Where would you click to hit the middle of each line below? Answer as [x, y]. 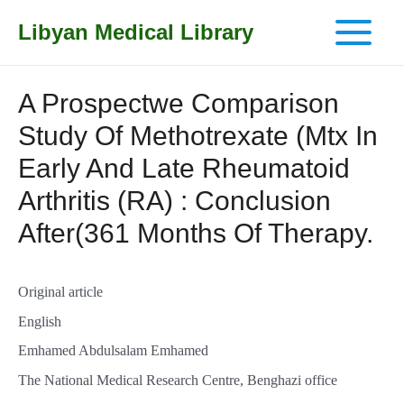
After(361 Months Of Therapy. [196, 233]
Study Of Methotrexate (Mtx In [198, 136]
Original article [60, 292]
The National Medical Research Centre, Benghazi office [178, 380]
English [40, 321]
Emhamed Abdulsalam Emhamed [113, 351]
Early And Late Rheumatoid [184, 168]
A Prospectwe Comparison [179, 103]
